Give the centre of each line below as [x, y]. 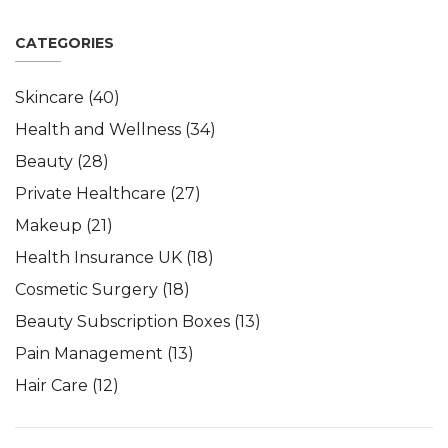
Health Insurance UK [100, 257]
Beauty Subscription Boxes [124, 321]
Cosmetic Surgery [88, 289]
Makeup [50, 225]
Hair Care [53, 385]
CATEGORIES [64, 42]
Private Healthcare [92, 193]
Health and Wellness [100, 129]
